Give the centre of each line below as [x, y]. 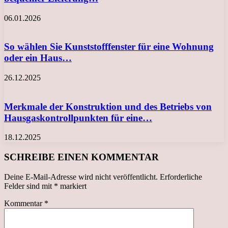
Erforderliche [181, 177]
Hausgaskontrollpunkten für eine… [78, 118]
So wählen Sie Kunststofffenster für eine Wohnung [109, 47]
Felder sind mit [29, 186]
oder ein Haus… [38, 58]
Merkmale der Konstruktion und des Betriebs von [108, 106]
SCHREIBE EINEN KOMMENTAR [81, 157]
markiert [72, 186]
